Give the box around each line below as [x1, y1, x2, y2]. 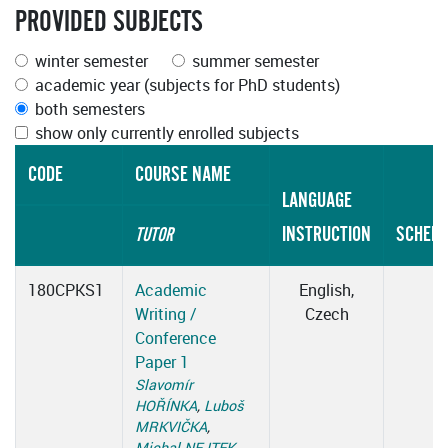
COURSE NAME [135, 163, 231, 187]
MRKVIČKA [135, 417, 207, 437]
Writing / [135, 303, 197, 326]
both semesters [35, 98, 145, 121]
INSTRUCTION [282, 223, 371, 247]
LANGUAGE [282, 189, 352, 213]
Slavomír [135, 375, 193, 395]
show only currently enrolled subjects [35, 122, 299, 145]
